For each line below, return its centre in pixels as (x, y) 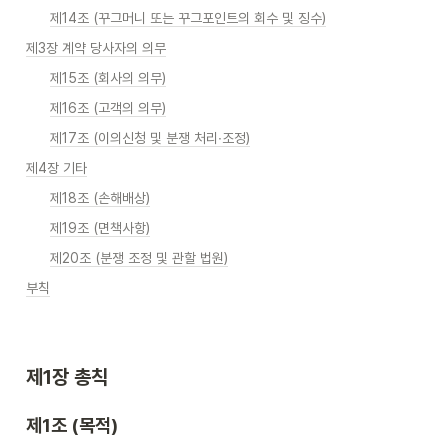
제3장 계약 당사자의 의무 (96, 48)
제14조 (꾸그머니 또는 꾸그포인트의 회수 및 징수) (188, 18)
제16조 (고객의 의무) (108, 108)
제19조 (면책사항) (100, 228)
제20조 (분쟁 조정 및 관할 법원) (139, 258)
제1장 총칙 (69, 377)
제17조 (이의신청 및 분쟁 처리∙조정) (150, 138)
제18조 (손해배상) (100, 198)
